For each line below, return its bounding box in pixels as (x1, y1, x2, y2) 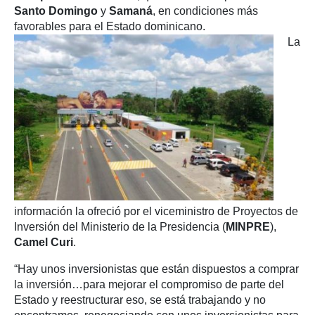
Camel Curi (14, 236, 73, 249)
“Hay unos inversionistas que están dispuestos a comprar (14, 263, 299, 276)
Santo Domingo (14, 5, 98, 17)
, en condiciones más (153, 5, 258, 17)
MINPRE (226, 221, 270, 233)
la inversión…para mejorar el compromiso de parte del (14, 278, 284, 291)
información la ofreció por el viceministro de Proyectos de (14, 205, 298, 218)
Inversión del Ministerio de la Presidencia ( (14, 221, 226, 233)
